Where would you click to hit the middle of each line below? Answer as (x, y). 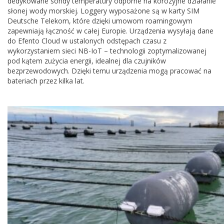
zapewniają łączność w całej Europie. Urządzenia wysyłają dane (110, 31)
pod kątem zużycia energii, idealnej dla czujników (87, 61)
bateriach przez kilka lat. (46, 81)
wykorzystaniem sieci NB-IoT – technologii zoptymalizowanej (107, 51)
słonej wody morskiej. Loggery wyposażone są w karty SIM (103, 11)
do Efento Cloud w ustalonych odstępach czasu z (87, 41)
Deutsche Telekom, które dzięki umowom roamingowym (100, 21)
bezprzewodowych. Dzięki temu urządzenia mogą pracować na (109, 71)
